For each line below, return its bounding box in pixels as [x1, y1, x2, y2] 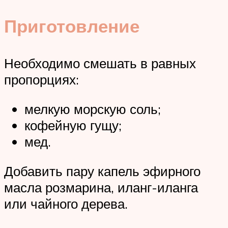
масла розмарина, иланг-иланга [4, 179, 198, 195]
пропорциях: [4, 71, 79, 88]
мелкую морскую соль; [24, 100, 161, 117]
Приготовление [4, 15, 139, 38]
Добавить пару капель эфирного [4, 162, 201, 179]
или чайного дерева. [4, 195, 128, 212]
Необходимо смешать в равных [4, 55, 196, 72]
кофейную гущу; [24, 117, 122, 133]
